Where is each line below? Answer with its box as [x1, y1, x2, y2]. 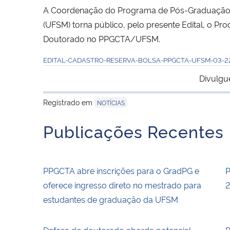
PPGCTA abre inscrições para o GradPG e [43, 164, 199, 176]
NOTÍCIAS [97, 98, 125, 107]
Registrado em [43, 97, 94, 107]
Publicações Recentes [43, 119, 224, 142]
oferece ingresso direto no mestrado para [43, 179, 201, 190]
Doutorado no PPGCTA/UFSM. [43, 32, 160, 44]
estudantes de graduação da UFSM [43, 193, 178, 205]
